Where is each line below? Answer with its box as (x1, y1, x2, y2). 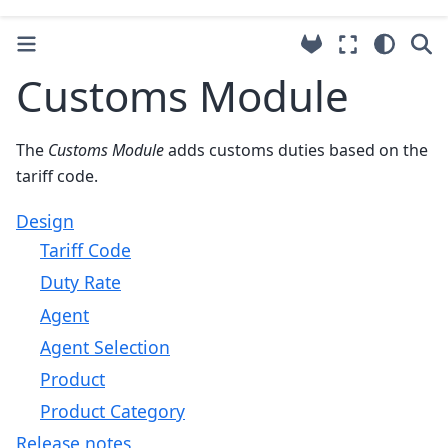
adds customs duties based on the (164, 138, 428, 161)
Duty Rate (40, 270, 121, 295)
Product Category (40, 399, 185, 424)
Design (16, 209, 74, 234)
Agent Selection (40, 334, 170, 359)
